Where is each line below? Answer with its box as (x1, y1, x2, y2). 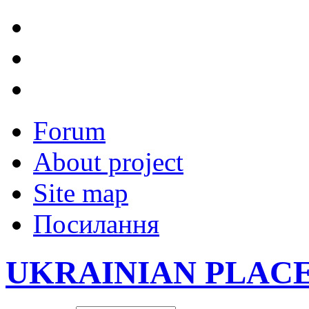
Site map (33, 178, 128, 208)
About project (33, 147, 183, 177)
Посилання (33, 209, 159, 239)
